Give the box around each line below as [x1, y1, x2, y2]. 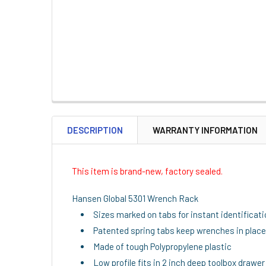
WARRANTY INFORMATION [153, 124, 258, 135]
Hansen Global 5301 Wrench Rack [72, 192, 198, 204]
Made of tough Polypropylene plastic [93, 240, 232, 252]
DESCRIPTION [67, 124, 123, 135]
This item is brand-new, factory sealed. [72, 165, 223, 176]
